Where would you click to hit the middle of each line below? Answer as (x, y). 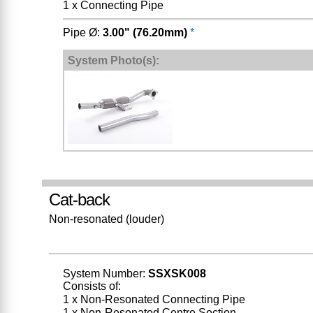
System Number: (105, 274)
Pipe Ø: (82, 32)
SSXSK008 (177, 274)
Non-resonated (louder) (106, 219)
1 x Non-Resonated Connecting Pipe (154, 300)
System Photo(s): (113, 60)
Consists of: (92, 286)
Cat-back (79, 199)
